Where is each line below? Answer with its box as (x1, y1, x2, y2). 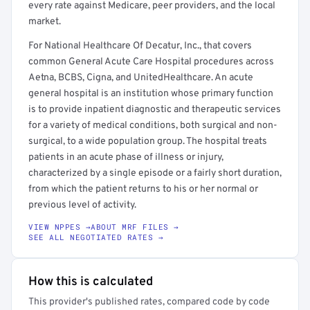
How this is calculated (28, 274, 153, 290)
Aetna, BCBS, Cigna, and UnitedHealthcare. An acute (28, 72, 253, 84)
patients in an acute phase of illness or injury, (28, 152, 224, 163)
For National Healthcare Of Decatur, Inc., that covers (28, 40, 252, 52)
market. (28, 16, 61, 28)
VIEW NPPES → (28, 221, 91, 232)
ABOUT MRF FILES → (91, 221, 179, 232)
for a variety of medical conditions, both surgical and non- (28, 120, 277, 131)
